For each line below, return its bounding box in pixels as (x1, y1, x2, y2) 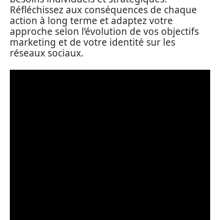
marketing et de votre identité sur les (10, 36, 175, 49)
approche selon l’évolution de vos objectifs (10, 25, 199, 38)
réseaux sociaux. (10, 47, 83, 59)
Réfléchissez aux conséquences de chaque (10, 3, 197, 16)
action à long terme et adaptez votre (10, 14, 173, 27)
